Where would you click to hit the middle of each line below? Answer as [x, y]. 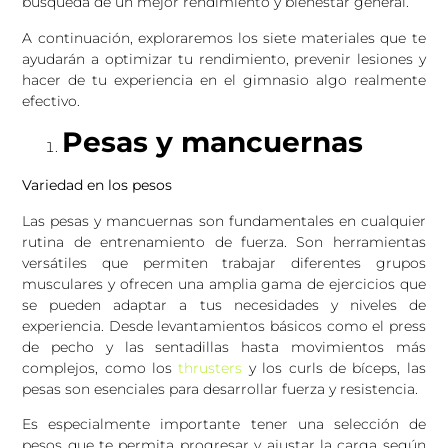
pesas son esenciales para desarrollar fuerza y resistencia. [220, 388]
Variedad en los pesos [97, 185]
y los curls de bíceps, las [334, 367]
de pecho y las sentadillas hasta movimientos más [224, 346]
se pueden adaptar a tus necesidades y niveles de [224, 304]
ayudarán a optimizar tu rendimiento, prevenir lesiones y [224, 58]
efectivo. [51, 100]
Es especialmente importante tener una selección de [224, 424]
